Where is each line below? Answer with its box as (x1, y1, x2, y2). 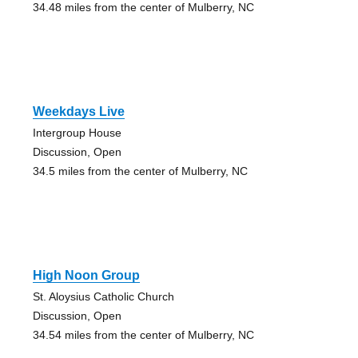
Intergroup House (32, 126, 121, 140)
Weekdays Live (32, 105, 125, 119)
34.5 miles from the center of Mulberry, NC (32, 165, 248, 178)
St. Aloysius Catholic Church (32, 290, 174, 304)
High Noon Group (32, 268, 140, 283)
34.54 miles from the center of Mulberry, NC (32, 328, 254, 342)
